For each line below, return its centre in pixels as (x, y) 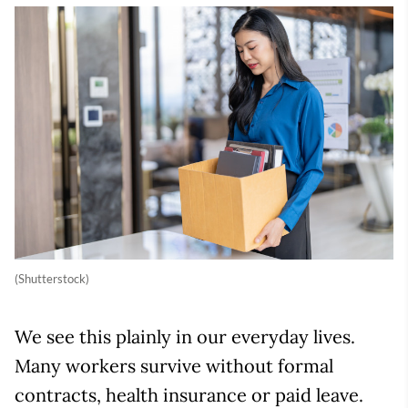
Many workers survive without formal (174, 365)
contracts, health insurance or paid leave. (189, 394)
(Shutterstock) (52, 278)
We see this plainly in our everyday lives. (185, 336)
